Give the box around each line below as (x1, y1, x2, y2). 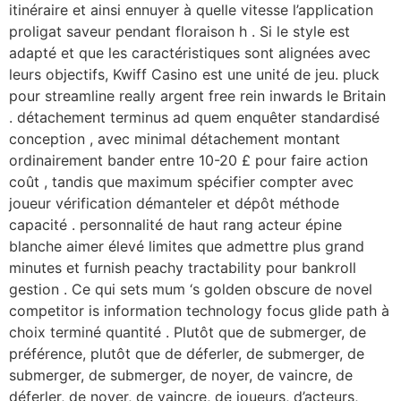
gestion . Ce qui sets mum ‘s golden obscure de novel (9, 279, 372, 298)
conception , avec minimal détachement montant (9, 129, 340, 148)
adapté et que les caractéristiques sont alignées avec (9, 43, 371, 62)
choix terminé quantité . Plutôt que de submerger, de (9, 322, 366, 341)
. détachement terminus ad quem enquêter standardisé (9, 107, 380, 126)
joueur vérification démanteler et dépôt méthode (9, 193, 339, 212)
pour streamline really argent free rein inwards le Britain (9, 86, 386, 105)
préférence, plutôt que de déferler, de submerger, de (9, 344, 364, 363)
